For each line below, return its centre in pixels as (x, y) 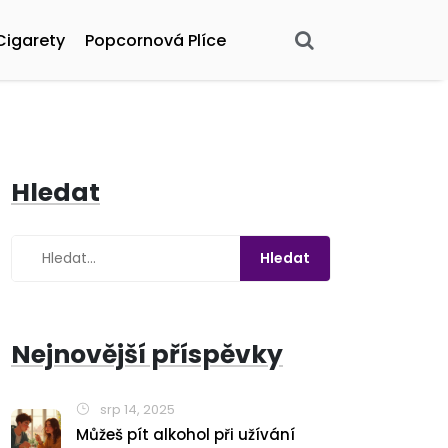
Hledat (55, 192)
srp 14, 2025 (136, 409)
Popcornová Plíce (155, 40)
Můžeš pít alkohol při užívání (185, 434)
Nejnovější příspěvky (147, 354)
